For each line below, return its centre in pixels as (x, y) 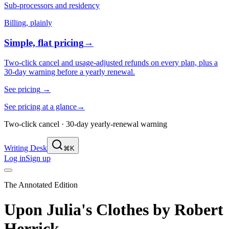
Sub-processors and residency (52, 6)
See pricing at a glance (40, 106)
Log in (15, 158)
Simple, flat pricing (44, 43)
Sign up (38, 158)
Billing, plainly (28, 23)
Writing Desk (26, 148)
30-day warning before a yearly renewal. (70, 72)
